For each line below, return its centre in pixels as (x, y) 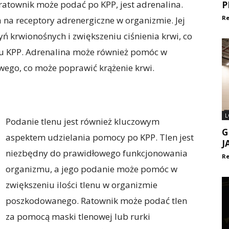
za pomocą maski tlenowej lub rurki (78, 216)
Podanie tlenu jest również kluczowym (83, 121)
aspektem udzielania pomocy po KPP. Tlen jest (100, 137)
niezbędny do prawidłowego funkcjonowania (97, 153)
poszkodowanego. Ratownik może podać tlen (96, 201)
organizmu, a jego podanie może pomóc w (91, 169)
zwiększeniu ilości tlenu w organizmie (82, 185)
